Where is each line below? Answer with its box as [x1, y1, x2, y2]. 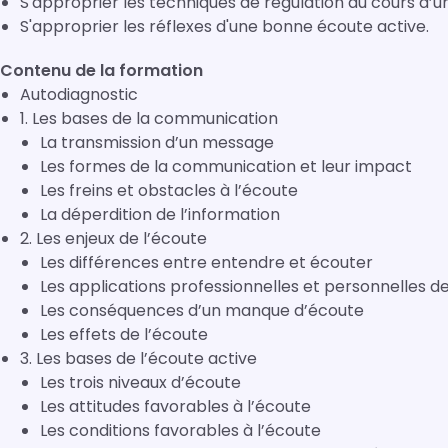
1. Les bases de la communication [20, 107, 278, 130]
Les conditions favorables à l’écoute [40, 419, 321, 442]
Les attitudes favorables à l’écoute [40, 395, 311, 418]
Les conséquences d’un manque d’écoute [40, 299, 364, 322]
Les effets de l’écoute [40, 323, 208, 346]
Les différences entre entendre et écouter [40, 251, 373, 274]
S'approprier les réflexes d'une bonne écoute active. [20, 15, 429, 38]
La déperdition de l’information [40, 203, 280, 226]
